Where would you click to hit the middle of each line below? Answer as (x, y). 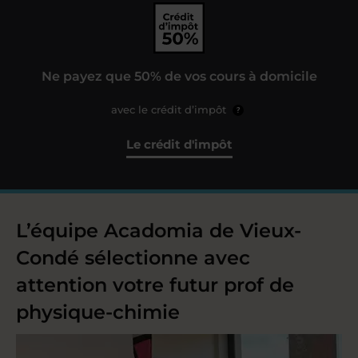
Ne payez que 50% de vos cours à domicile (179, 76)
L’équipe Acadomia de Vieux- (159, 231)
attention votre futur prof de (155, 285)
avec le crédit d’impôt (170, 109)
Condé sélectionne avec (133, 258)
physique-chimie (98, 312)
